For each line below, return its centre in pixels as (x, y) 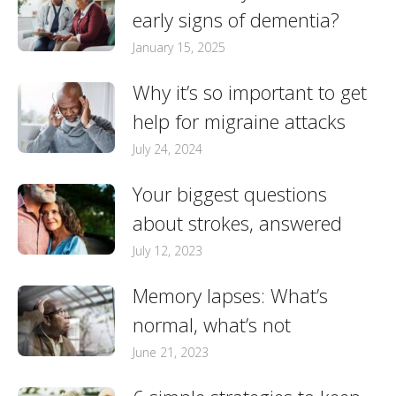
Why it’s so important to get (250, 92)
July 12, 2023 (168, 251)
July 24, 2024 (168, 149)
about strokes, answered (237, 223)
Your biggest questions (230, 194)
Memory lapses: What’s (230, 295)
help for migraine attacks (239, 121)
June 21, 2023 (171, 352)
